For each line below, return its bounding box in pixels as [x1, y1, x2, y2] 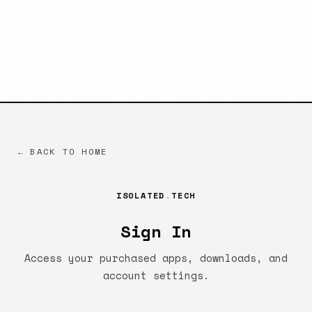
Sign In [120, 219, 192, 244]
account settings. [102, 268, 210, 283]
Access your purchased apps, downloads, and [24, 251, 288, 266]
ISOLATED [116, 189, 166, 202]
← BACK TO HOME [18, 145, 108, 159]
